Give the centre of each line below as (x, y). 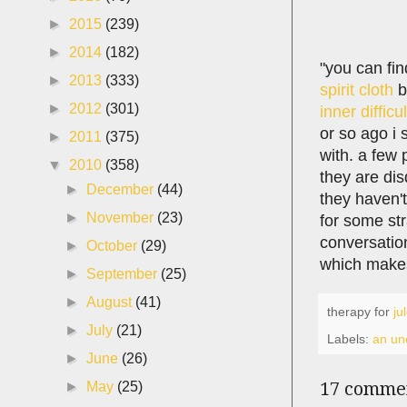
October (114, 246)
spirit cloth (357, 89)
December (122, 189)
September (124, 274)
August (111, 302)
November (122, 218)
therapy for (360, 312)
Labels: (350, 338)
